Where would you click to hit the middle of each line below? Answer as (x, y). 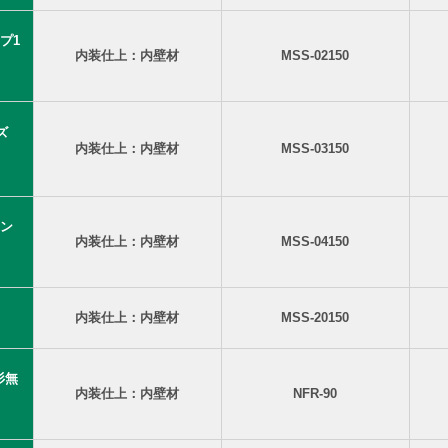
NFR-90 (315, 393)
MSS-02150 (315, 55)
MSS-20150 (315, 317)
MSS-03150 (315, 148)
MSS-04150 (315, 241)
